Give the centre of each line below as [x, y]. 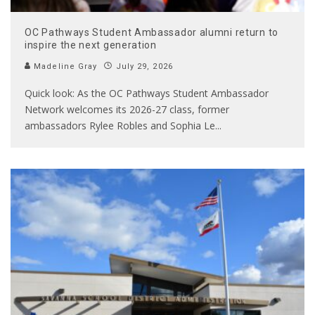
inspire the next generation [91, 45]
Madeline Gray [64, 67]
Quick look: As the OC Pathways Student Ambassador [147, 94]
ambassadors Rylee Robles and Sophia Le [120, 126]
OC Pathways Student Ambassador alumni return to [152, 33]
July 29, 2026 [144, 67]
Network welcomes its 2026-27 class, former [127, 110]
